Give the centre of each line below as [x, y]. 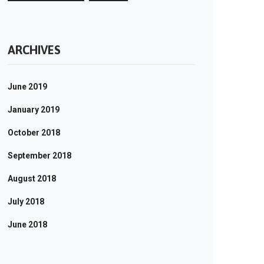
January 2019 [34, 110]
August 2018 [32, 179]
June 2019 [27, 87]
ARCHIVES [34, 50]
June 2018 [27, 225]
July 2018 [26, 202]
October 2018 [34, 133]
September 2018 [39, 156]
